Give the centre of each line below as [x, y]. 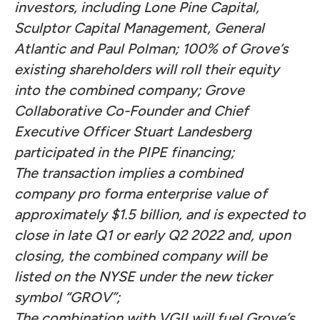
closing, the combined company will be [141, 256]
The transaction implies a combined [129, 173]
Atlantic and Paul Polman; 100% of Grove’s [151, 49]
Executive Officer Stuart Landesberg [133, 131]
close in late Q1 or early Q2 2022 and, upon [152, 235]
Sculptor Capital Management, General [139, 28]
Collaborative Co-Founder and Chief [131, 111]
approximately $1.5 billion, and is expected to [160, 214]
